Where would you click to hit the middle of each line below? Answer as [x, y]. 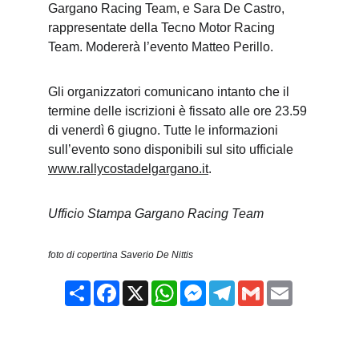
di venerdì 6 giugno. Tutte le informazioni [165, 130]
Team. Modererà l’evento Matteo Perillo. [161, 47]
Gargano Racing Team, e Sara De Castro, [168, 8]
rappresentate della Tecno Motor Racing [163, 28]
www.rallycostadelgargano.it [128, 169]
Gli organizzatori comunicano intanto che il [170, 92]
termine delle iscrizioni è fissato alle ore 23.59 [179, 111]
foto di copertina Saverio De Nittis [121, 255]
